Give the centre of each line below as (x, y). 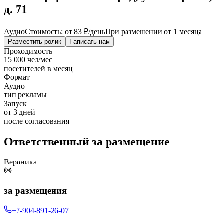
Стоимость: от (49, 31)
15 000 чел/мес (28, 59)
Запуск (15, 103)
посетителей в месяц (38, 68)
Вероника (20, 162)
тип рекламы (25, 94)
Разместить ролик (35, 41)
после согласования (36, 121)
